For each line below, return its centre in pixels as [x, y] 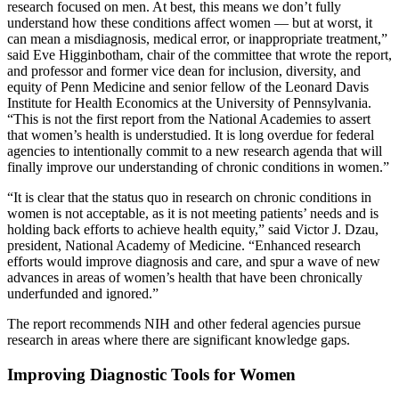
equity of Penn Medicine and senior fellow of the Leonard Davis [188, 87]
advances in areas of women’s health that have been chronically [185, 278]
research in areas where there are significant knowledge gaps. [179, 340]
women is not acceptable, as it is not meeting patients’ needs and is [193, 214]
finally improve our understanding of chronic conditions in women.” [198, 167]
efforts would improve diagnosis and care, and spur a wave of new [194, 262]
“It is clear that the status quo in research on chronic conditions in [189, 198]
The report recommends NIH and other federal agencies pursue [184, 324]
